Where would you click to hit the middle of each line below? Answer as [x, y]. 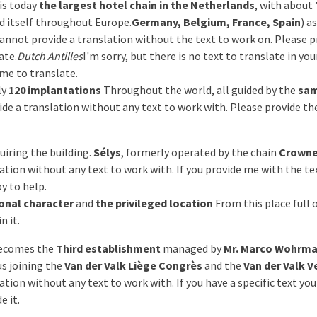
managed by [192, 248]
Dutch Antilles [50, 56]
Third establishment [108, 248]
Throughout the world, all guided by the [200, 90]
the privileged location [154, 203]
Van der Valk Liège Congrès [133, 265]
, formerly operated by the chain [200, 152]
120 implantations [55, 90]
